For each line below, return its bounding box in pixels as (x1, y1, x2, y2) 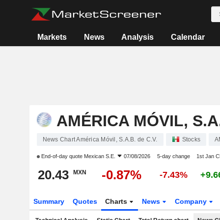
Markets (37, 33, 67, 41)
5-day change (157, 153, 190, 159)
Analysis (121, 33, 154, 41)
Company (175, 197, 209, 205)
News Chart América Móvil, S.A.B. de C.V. (42, 136, 158, 143)
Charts (105, 197, 130, 205)
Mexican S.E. (83, 153, 115, 159)
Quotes (72, 197, 97, 205)
